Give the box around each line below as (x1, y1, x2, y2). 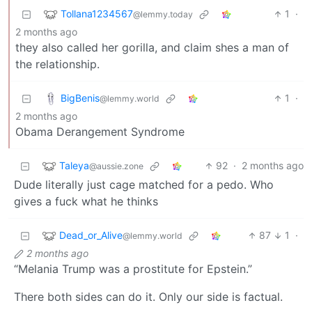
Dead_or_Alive (59, 228, 123, 241)
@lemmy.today (133, 8, 193, 19)
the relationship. (15, 57, 100, 72)
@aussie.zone (89, 160, 143, 171)
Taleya (59, 159, 89, 171)
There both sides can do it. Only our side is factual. (14, 290, 283, 304)
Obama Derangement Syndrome (15, 125, 185, 139)
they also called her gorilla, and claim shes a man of (15, 40, 289, 55)
